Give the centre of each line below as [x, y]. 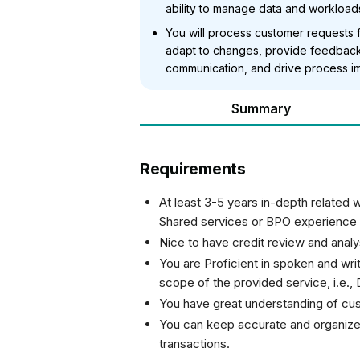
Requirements [193, 169]
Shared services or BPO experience [258, 221]
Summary [261, 108]
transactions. [194, 344]
